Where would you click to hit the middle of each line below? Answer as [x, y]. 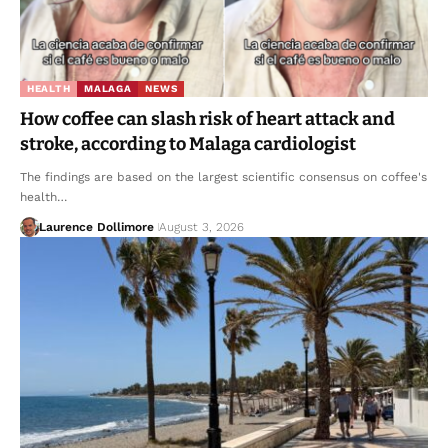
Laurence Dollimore [96, 226]
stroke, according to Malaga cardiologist [188, 143]
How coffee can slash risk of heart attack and [207, 118]
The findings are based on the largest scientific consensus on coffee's [223, 176]
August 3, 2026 [201, 226]
